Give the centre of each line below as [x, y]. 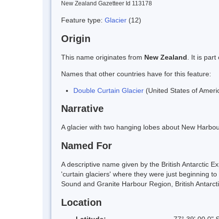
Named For [87, 146]
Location [81, 202]
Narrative [82, 109]
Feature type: [83, 20]
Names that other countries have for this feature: [136, 74]
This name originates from [103, 57]
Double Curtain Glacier [109, 90]
